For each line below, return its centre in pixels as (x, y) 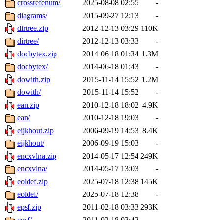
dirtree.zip (33, 28)
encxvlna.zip (37, 156)
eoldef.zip (32, 182)
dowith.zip (34, 80)
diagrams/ (32, 16)
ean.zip (28, 105)
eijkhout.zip (35, 131)
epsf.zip (29, 207)
